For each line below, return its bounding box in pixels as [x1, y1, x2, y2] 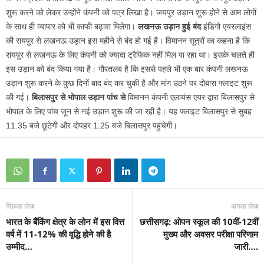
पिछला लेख [6, 201, 34, 212]
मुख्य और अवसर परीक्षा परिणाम [163, 228, 258, 240]
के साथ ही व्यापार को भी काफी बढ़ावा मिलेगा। [6, 22, 138, 32]
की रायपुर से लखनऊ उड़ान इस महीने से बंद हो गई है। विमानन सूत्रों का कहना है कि [6, 36, 250, 46]
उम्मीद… [6, 240, 32, 253]
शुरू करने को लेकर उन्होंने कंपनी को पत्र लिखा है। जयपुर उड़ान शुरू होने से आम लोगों [6, 8, 256, 18]
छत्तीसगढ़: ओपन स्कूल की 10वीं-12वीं [140, 216, 258, 228]
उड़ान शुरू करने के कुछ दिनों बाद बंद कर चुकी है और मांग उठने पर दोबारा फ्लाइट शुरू [6, 78, 252, 88]
